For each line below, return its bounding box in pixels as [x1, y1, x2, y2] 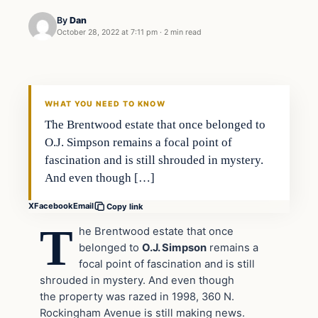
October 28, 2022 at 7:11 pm [57, 28, 158, 38]
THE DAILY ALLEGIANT [35, 84, 126, 93]
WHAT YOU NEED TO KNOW [45, 99, 165, 109]
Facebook [34, 201, 73, 212]
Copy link [106, 201, 143, 212]
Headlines [29, 35, 92, 53]
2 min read [164, 28, 202, 38]
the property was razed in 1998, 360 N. [40, 290, 234, 303]
